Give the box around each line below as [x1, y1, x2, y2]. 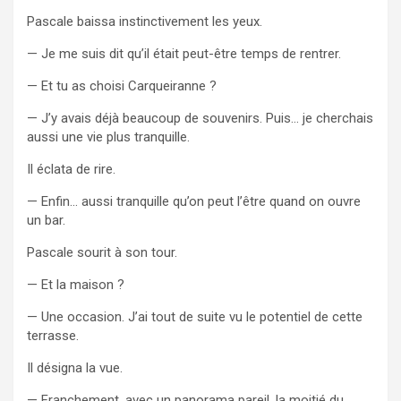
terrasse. [27, 327, 79, 344]
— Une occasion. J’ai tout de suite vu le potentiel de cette [27, 308, 363, 325]
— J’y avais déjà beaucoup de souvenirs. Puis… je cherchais [27, 109, 373, 126]
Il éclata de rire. [27, 160, 115, 177]
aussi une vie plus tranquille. [27, 128, 190, 145]
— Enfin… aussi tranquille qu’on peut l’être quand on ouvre [27, 192, 361, 209]
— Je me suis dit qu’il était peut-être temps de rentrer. [27, 45, 341, 62]
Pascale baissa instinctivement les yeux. [27, 13, 262, 30]
